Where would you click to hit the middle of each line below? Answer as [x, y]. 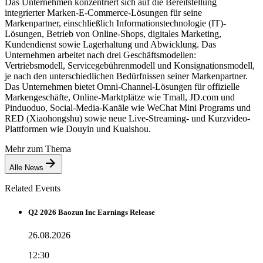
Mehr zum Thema [38, 149]
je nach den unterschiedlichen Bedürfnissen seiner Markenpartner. [126, 76]
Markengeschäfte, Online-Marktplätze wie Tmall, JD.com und [120, 97]
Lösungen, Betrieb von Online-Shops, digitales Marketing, [113, 33]
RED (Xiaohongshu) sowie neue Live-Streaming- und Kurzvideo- [127, 118]
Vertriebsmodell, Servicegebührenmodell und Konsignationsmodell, [130, 65]
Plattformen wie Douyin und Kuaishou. [78, 129]
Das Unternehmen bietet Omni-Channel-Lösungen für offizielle [122, 86]
